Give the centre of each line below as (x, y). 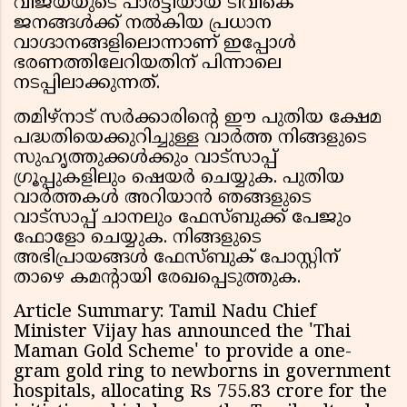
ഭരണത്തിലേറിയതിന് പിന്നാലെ (148, 65)
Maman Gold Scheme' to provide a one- (183, 353)
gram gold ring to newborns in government (202, 373)
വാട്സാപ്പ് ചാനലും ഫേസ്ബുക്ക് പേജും (183, 219)
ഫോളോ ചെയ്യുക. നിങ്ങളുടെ (138, 239)
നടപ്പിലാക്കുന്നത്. (89, 84)
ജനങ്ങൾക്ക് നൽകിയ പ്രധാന (143, 25)
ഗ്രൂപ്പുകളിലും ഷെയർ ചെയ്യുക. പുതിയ (179, 179)
